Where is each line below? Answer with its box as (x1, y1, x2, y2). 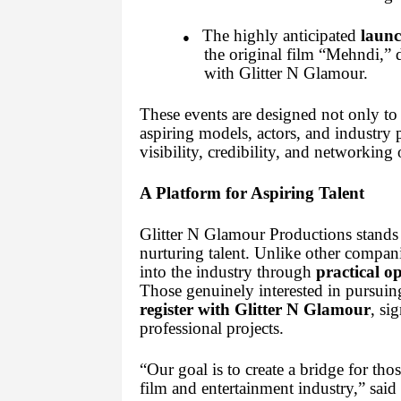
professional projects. (139, 319, 284, 338)
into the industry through (139, 262, 316, 282)
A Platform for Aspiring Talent (139, 183, 364, 203)
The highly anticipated (201, 26, 361, 46)
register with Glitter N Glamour (139, 300, 371, 320)
